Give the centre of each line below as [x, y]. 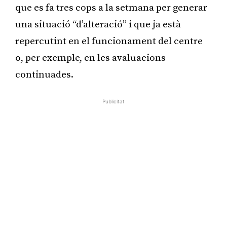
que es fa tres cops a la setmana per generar [111, 8]
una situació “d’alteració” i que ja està [98, 24]
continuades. [44, 74]
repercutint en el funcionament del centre [109, 41]
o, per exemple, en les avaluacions [90, 58]
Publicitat [113, 101]
